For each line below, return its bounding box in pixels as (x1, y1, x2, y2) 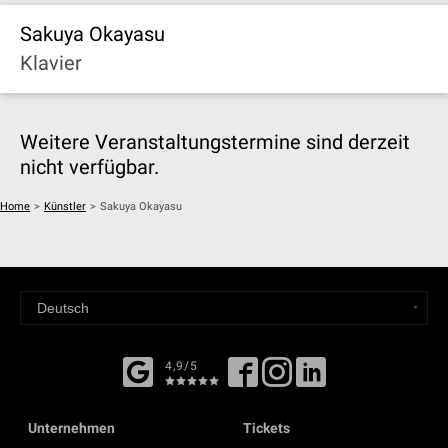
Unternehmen (27, 420, 115, 436)
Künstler (44, 200, 86, 213)
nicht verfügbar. (20, 155, 159, 179)
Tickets (242, 420, 290, 436)
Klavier (20, 51, 82, 75)
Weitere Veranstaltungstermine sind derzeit (20, 130, 410, 154)
